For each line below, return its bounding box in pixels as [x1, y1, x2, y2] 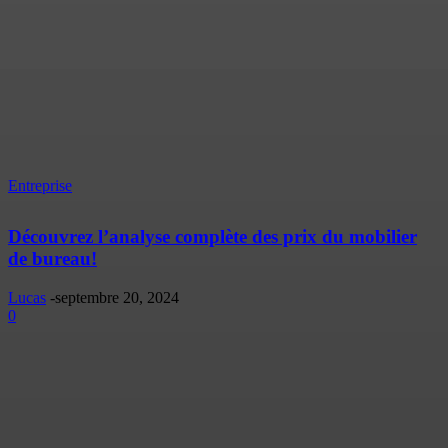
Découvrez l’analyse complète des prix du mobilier [8, 226, 417, 248]
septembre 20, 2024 [55, 289, 179, 307]
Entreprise [8, 176, 72, 194]
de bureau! [8, 248, 97, 270]
